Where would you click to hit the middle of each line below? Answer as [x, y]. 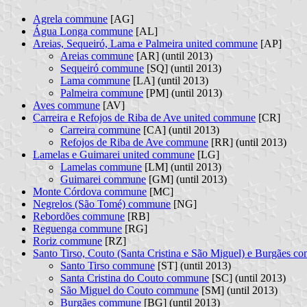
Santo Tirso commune [108, 265]
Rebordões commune [79, 216]
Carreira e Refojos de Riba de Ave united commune [144, 117]
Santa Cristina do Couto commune [135, 278]
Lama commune [95, 80]
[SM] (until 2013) [238, 290]
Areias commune [97, 56]
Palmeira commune [102, 93]
